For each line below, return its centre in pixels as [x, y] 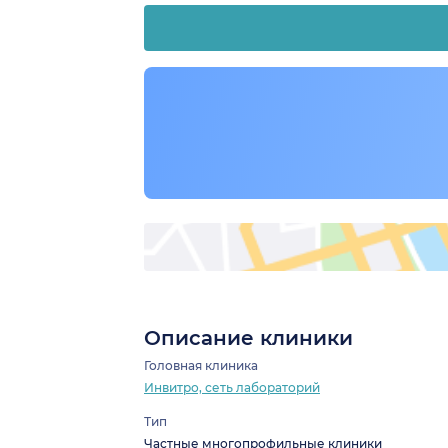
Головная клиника [201, 366]
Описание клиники [248, 338]
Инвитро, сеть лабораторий [232, 388]
